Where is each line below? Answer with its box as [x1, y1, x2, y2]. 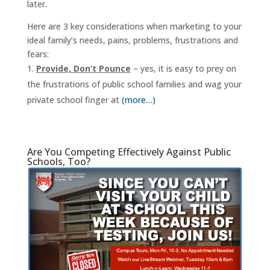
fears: [27, 48, 49, 60]
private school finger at [27, 93, 122, 105]
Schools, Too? [27, 154, 90, 168]
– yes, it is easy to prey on [130, 62, 236, 74]
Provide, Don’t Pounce [36, 62, 131, 74]
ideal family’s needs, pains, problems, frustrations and [27, 34, 238, 46]
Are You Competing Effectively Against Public [27, 145, 231, 159]
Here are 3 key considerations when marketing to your [27, 20, 242, 32]
